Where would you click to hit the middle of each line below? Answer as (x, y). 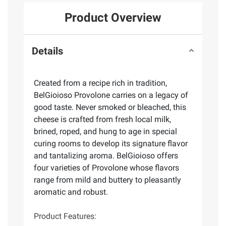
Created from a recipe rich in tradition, (100, 83)
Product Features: (65, 216)
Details (47, 51)
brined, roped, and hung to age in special (105, 132)
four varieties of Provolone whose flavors (106, 168)
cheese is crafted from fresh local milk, (102, 120)
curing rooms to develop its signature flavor (111, 144)
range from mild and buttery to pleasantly (107, 180)
